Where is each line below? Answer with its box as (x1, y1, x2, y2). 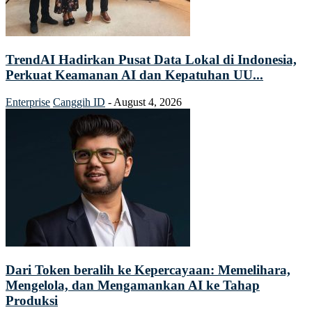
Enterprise (6, 95, 50, 108)
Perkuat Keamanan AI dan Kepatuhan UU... (6, 68, 263, 83)
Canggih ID (53, 95, 105, 108)
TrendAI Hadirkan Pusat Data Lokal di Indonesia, (6, 52, 297, 68)
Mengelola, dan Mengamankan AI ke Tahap (6, 277, 260, 292)
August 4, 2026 (114, 95, 182, 108)
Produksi (6, 292, 58, 308)
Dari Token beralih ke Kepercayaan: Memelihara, (6, 262, 290, 277)
